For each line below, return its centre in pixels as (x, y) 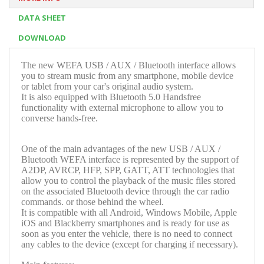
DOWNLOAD (42, 37)
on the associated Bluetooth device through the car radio (125, 191)
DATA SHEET (42, 17)
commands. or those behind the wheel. (93, 202)
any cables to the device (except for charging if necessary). (130, 244)
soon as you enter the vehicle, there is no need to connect (127, 233)
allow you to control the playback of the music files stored (128, 180)
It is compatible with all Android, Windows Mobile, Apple (129, 212)
